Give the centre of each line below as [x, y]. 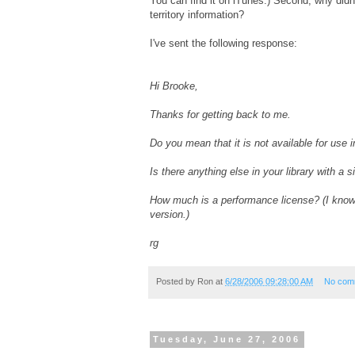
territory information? [197, 14]
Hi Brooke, [174, 86]
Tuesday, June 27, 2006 [227, 340]
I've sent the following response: [223, 43]
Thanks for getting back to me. [220, 114]
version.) [170, 214]
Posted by [177, 281]
